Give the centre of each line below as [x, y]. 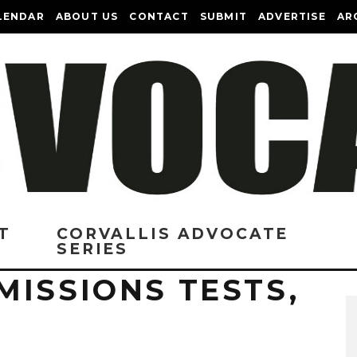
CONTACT [159, 16]
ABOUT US [87, 16]
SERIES [93, 249]
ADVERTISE [292, 16]
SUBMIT [224, 16]
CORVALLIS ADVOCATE [173, 234]
